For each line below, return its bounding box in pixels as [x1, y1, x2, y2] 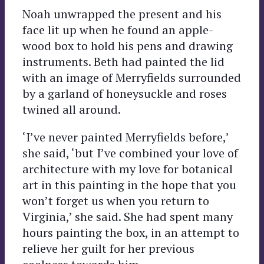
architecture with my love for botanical [22, 160, 233, 177]
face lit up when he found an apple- [22, 21, 213, 38]
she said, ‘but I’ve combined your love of [22, 144, 238, 161]
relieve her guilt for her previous [22, 240, 194, 256]
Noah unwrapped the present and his [22, 5, 222, 22]
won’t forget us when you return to [22, 192, 209, 209]
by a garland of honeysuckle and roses [22, 85, 227, 101]
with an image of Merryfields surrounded [22, 69, 241, 85]
